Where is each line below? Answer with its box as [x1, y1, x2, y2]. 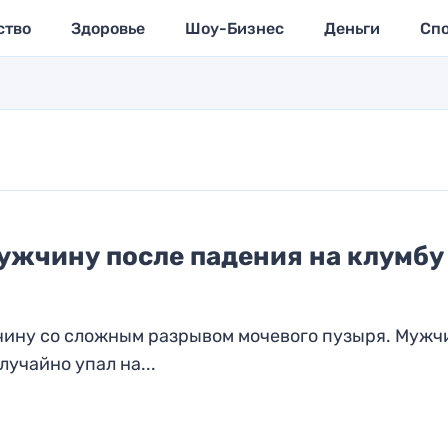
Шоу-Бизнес [184, 18, 284, 38]
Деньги [323, 18, 380, 38]
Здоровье [70, 18, 145, 38]
